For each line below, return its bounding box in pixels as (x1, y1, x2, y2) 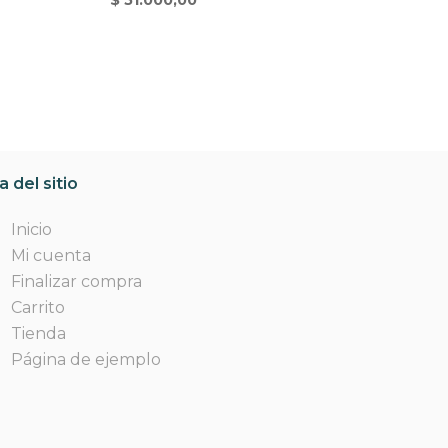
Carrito (10, 298, 65, 318)
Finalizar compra (10, 272, 142, 292)
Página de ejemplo (10, 350, 161, 370)
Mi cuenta (10, 246, 91, 266)
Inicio (10, 220, 52, 240)
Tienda (10, 324, 66, 344)
